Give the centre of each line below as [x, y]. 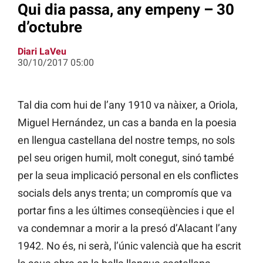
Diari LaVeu [42, 52]
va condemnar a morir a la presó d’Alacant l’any [127, 228]
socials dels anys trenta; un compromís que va [125, 193]
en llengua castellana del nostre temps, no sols [126, 140]
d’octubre [50, 27]
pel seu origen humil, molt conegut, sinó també [126, 158]
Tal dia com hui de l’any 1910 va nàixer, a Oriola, [128, 105]
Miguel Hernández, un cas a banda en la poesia [127, 123]
